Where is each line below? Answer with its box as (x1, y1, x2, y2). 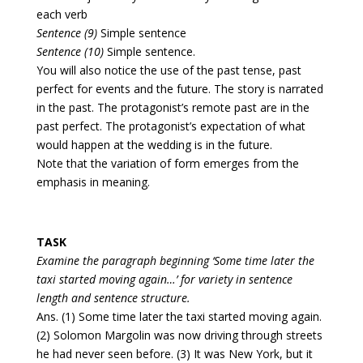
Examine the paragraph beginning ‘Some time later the (36, 253, 314, 269)
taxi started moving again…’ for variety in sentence (36, 271, 293, 288)
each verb (36, 6, 88, 23)
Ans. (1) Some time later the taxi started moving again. (36, 309, 322, 325)
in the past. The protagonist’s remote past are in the (36, 100, 310, 116)
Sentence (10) (36, 44, 104, 60)
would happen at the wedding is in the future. (36, 137, 272, 153)
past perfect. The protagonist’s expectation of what (36, 118, 305, 135)
